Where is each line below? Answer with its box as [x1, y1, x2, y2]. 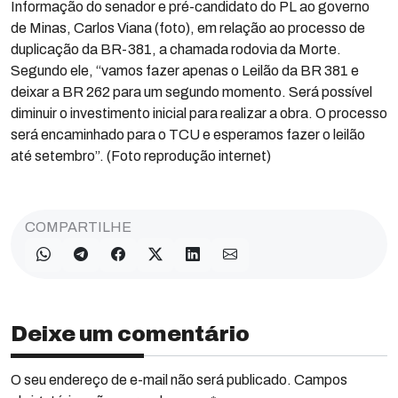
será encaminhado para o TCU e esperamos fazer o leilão [11, 127, 365, 142]
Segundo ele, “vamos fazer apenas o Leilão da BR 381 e [11, 63, 359, 78]
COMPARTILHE [25, 219, 131, 235]
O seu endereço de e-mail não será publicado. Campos [11, 372, 347, 387]
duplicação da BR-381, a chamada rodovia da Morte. [11, 42, 341, 57]
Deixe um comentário [11, 322, 250, 346]
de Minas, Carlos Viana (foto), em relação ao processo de [11, 20, 365, 36]
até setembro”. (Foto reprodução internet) [11, 148, 271, 163]
